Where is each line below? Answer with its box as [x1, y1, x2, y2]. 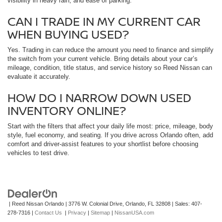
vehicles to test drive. [7, 149, 69, 157]
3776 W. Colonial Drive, [67, 201, 124, 207]
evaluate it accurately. [7, 73, 70, 81]
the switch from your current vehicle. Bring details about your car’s [7, 55, 198, 63]
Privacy [68, 210, 86, 216]
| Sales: [170, 201, 191, 207]
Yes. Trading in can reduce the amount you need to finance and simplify [7, 46, 214, 54]
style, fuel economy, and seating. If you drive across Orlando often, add [7, 131, 213, 139]
